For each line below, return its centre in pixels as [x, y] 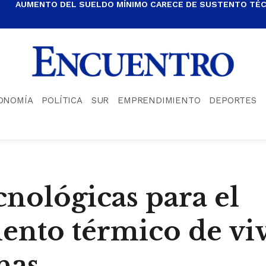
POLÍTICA [62, 100]
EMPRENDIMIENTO [159, 100]
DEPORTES [233, 100]
